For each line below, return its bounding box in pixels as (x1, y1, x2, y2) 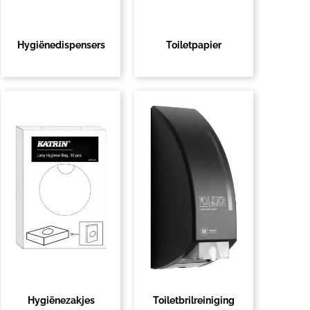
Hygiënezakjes (27, 295, 95, 306)
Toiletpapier (166, 39, 221, 51)
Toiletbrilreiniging (153, 295, 235, 306)
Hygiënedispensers (17, 39, 105, 51)
